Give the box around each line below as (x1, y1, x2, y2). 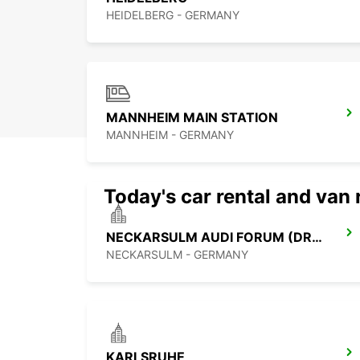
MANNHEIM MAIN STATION (106, 109, 278, 126)
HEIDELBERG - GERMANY (106, 8, 239, 22)
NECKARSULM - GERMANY (106, 247, 248, 262)
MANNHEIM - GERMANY (106, 128, 234, 142)
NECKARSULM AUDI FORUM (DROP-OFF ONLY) (312, 229, 322, 246)
